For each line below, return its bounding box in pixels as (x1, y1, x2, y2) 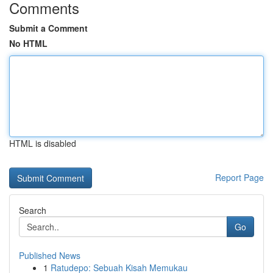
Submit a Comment (9, 22, 88, 34)
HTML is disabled (9, 137, 76, 149)
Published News (19, 249, 80, 261)
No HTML (9, 37, 48, 49)
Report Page (215, 171, 264, 183)
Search (19, 204, 46, 216)
